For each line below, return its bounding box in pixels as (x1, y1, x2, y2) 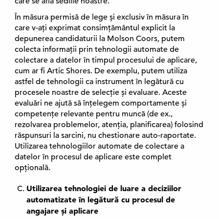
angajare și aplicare (26, 206, 98, 216)
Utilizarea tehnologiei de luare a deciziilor (26, 183, 181, 193)
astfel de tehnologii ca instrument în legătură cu (15, 77, 184, 87)
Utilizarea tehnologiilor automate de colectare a (15, 141, 184, 151)
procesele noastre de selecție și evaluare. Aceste (15, 88, 187, 97)
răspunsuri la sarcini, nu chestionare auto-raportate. (15, 131, 196, 140)
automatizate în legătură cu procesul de (26, 195, 175, 204)
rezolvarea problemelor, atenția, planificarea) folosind (15, 120, 203, 130)
